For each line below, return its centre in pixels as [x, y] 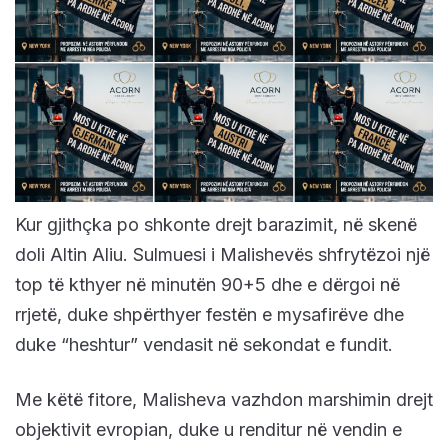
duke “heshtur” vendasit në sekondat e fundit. [204, 345]
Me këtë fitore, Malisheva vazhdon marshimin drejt [224, 400]
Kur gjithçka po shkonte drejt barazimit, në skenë [216, 225]
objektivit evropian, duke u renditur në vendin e [208, 430]
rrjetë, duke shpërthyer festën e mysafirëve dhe [209, 315]
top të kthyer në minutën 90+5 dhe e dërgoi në [207, 285]
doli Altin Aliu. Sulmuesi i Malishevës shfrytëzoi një [222, 255]
